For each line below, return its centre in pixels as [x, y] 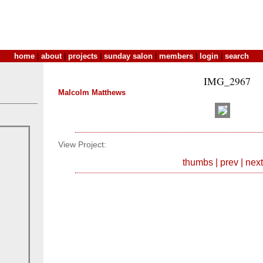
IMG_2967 [227, 81]
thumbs [198, 162]
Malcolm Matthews [92, 92]
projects [83, 56]
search [237, 56]
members [176, 56]
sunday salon [128, 56]
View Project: [82, 145]
